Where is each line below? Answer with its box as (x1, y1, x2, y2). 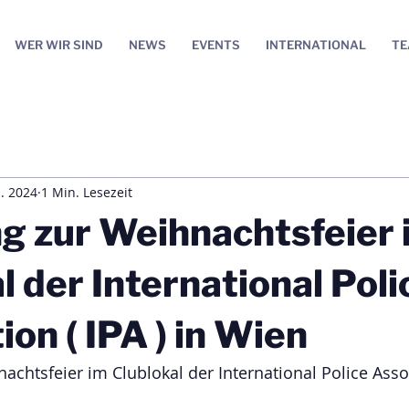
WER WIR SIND (15, 37, 103, 52)
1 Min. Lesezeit (41, 184, 132, 202)
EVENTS (192, 37, 240, 52)
